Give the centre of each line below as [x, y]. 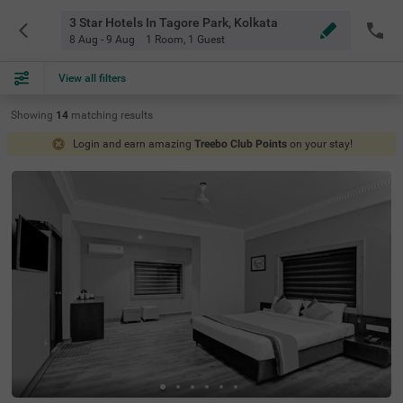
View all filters [92, 78]
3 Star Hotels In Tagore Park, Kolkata [173, 22]
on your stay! [321, 144]
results [137, 115]
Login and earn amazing [133, 144]
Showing [32, 115]
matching [96, 115]
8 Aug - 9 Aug [102, 40]
